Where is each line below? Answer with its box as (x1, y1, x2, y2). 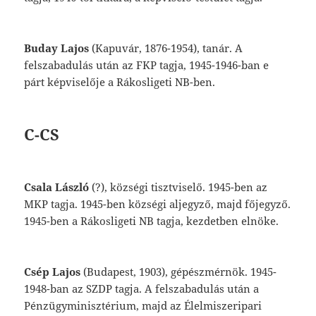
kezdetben (186, 214, 242, 229)
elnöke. (241, 214, 279, 229)
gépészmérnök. (171, 265, 251, 279)
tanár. (202, 41, 236, 56)
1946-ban (215, 58, 264, 73)
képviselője (47, 75, 109, 90)
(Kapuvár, (92, 41, 145, 56)
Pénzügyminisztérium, (24, 298, 142, 313)
